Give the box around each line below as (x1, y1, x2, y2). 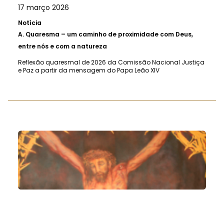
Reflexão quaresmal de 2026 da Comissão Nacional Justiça (18, 57, 204, 66)
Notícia (18, 18, 41, 27)
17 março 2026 (18, 2, 69, 12)
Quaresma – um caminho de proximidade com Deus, (25, 29, 193, 38)
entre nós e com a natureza (18, 41, 107, 50)
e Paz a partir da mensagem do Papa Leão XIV (18, 65, 159, 74)
